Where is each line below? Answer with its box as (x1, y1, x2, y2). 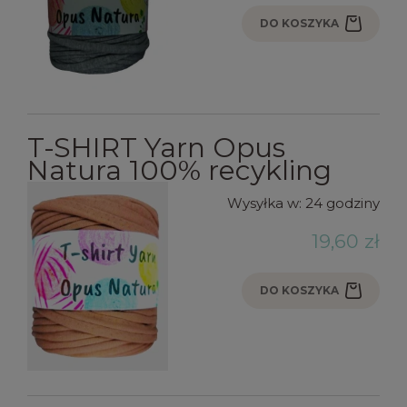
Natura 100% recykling (27, 153, 332, 187)
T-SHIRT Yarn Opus (27, 130, 285, 164)
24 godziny (305, 194, 380, 212)
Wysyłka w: (227, 194, 302, 212)
